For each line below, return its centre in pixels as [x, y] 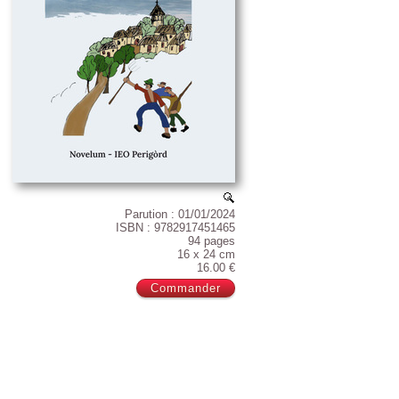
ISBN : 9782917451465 [175, 228]
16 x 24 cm [206, 254]
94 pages [212, 241]
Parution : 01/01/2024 [180, 214]
